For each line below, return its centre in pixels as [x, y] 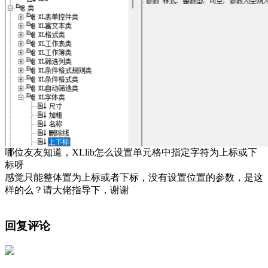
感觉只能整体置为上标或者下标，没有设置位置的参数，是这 [134, 177]
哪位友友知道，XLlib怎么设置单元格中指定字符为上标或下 [131, 152]
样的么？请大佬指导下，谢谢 [67, 190]
